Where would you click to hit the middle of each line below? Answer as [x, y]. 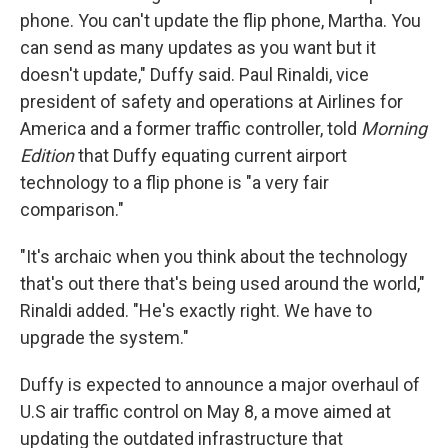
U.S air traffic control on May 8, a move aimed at [205, 411]
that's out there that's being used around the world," [222, 283]
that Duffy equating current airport [210, 155]
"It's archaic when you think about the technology [214, 256]
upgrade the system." [104, 337]
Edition [47, 155]
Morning [394, 128]
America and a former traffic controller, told [190, 128]
